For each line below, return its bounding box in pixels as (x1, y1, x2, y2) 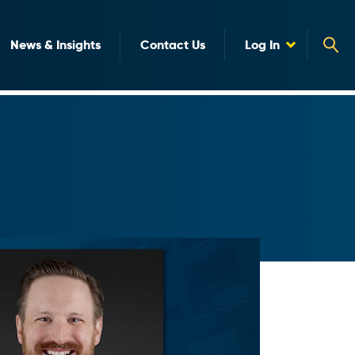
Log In (245, 36, 280, 53)
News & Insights (10, 36, 101, 53)
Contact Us (140, 36, 205, 53)
